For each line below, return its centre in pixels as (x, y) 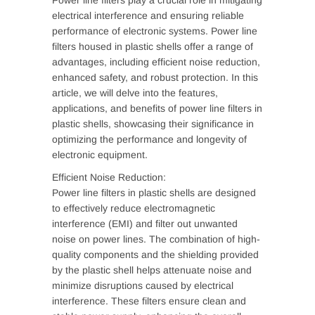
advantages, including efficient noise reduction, (156, 62)
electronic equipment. (100, 155)
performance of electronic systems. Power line (155, 31)
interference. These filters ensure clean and (149, 301)
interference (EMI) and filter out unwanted (145, 224)
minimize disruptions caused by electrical (143, 285)
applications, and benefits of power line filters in (157, 108)
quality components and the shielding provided (155, 255)
